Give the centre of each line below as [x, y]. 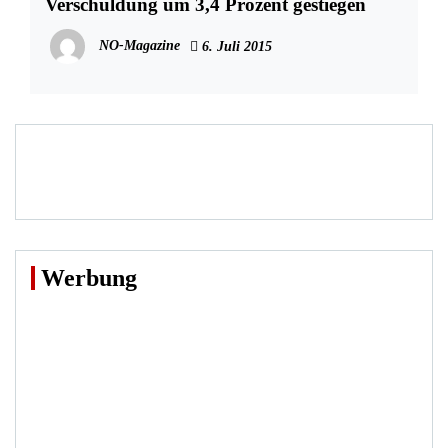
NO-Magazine [139, 45]
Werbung [89, 278]
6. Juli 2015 [235, 47]
